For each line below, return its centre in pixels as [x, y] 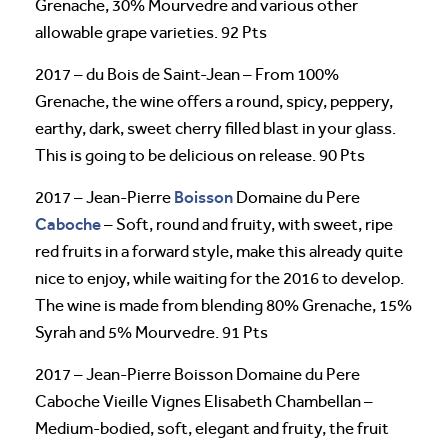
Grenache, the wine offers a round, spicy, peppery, [214, 101]
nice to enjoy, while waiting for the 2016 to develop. [219, 278]
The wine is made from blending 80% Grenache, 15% [223, 305]
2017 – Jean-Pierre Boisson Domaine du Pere [197, 374]
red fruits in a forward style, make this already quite [219, 251]
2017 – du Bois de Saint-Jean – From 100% [187, 74]
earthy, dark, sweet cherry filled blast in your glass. [215, 128]
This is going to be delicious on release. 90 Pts [200, 155]
